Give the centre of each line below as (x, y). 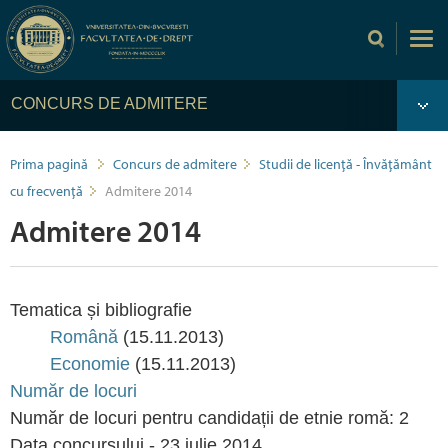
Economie (90, 364)
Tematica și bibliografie (101, 310)
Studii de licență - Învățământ (345, 164)
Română (84, 337)
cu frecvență (46, 191)
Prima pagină (49, 164)
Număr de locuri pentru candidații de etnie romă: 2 (209, 418)
